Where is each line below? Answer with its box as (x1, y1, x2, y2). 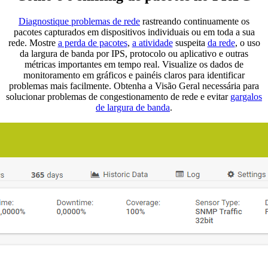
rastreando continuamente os (140, 16, 249, 27)
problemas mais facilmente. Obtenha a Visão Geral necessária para (9, 81, 259, 92)
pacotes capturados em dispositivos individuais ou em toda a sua (13, 27, 255, 38)
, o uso (234, 38, 260, 48)
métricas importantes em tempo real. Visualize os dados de (25, 59, 243, 70)
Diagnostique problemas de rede (19, 16, 140, 27)
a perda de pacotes (57, 38, 127, 48)
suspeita (172, 38, 208, 48)
